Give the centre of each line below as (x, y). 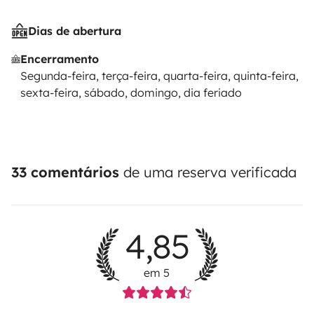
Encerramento (60, 59)
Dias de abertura (75, 30)
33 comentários (65, 172)
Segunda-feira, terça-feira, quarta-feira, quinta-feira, (160, 75)
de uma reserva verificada (208, 172)
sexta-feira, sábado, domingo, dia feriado (131, 92)
